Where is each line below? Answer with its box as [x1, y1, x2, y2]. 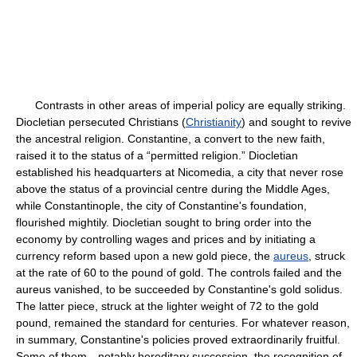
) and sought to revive [241, 116, 351, 128]
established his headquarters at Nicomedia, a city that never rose [16, 166, 343, 178]
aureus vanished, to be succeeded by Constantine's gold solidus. [16, 283, 343, 296]
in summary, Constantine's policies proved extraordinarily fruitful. [16, 333, 340, 346]
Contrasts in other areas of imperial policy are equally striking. [16, 99, 346, 112]
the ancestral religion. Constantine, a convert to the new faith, [16, 132, 325, 145]
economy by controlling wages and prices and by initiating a [16, 233, 316, 245]
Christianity [186, 116, 241, 128]
